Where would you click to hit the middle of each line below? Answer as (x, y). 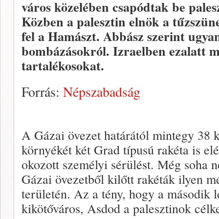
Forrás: (42, 92)
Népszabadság (102, 92)
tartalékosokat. (63, 66)
